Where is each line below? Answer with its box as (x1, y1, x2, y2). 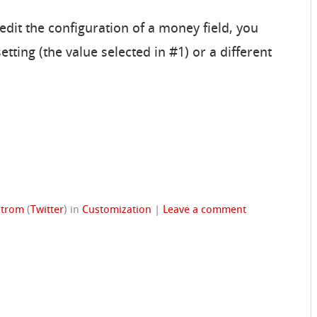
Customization (82, 204, 152, 217)
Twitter (30, 204, 64, 217)
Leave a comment (163, 204, 247, 217)
